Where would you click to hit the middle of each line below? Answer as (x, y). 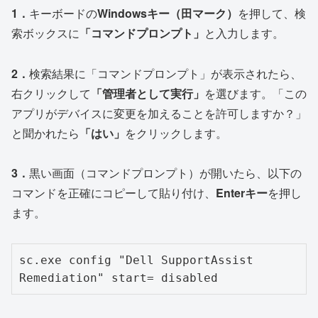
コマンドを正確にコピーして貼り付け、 (114, 193)
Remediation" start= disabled (119, 278)
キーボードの (63, 13)
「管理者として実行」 (148, 93)
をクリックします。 (176, 133)
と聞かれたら (45, 133)
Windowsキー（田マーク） (168, 13)
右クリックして (51, 93)
